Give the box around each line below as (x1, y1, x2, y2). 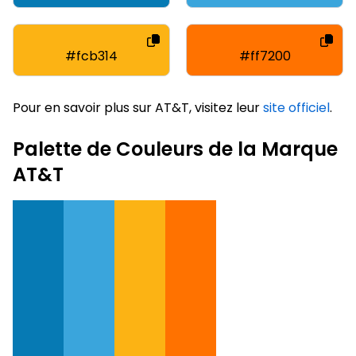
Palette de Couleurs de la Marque (13, 135, 338, 162)
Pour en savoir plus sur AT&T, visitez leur (13, 98, 263, 117)
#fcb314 (65, 46, 118, 65)
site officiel (263, 98, 330, 117)
